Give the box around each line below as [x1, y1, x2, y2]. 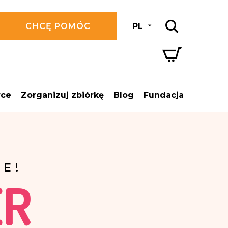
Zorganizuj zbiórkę [21, 90, 104, 100]
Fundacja [143, 90, 184, 100]
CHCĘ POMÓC [25, 21, 91, 31]
